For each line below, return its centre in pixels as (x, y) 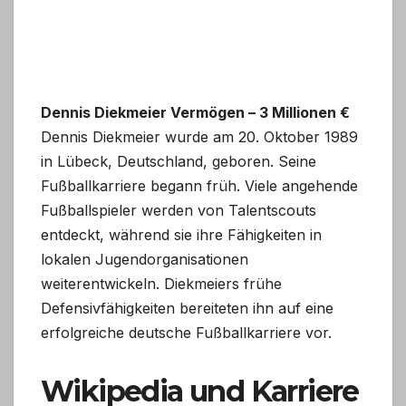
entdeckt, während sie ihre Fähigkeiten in (181, 235)
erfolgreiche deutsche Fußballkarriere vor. (186, 333)
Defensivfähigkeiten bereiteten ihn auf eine (187, 309)
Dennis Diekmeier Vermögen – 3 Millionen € (195, 113)
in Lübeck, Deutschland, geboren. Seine (179, 162)
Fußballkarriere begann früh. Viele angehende (199, 186)
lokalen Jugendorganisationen (145, 260)
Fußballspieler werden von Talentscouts (179, 211)
